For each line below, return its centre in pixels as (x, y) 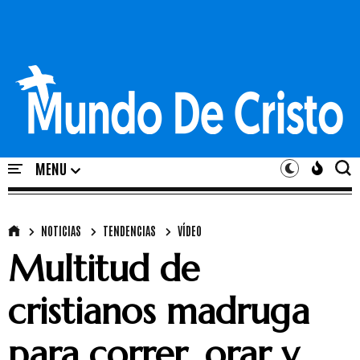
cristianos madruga (159, 311)
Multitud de (104, 269)
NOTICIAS (61, 231)
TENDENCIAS (129, 231)
